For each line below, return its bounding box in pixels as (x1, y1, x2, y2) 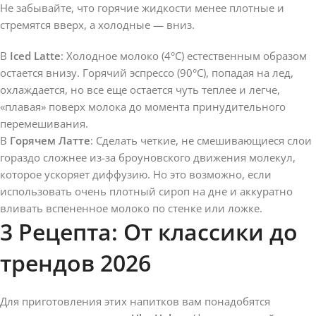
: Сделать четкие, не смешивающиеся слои (90, 133, 312, 147)
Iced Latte (10, 48, 61, 63)
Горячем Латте (10, 133, 90, 147)
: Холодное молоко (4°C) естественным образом (61, 48, 307, 63)
